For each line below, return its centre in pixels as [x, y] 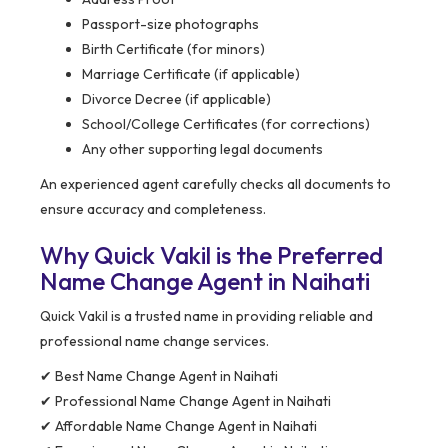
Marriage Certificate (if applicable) [191, 74]
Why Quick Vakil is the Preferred [211, 255]
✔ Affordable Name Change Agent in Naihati [178, 426]
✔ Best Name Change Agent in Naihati [159, 376]
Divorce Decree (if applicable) [176, 99]
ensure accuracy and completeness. [153, 209]
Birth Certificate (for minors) [173, 49]
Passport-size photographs [170, 24]
